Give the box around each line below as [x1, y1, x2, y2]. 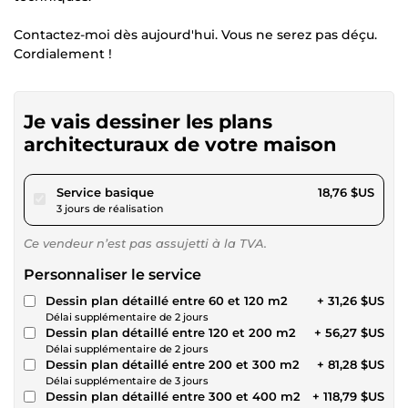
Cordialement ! [14, 45, 112, 62]
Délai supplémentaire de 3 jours [46, 373, 209, 387]
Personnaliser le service [24, 265, 201, 283]
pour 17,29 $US [153, 183, 240, 199]
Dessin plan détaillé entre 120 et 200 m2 [46, 324, 296, 340]
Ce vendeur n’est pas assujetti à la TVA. [24, 235, 267, 250]
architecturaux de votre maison [24, 132, 337, 156]
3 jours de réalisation [56, 201, 163, 215]
